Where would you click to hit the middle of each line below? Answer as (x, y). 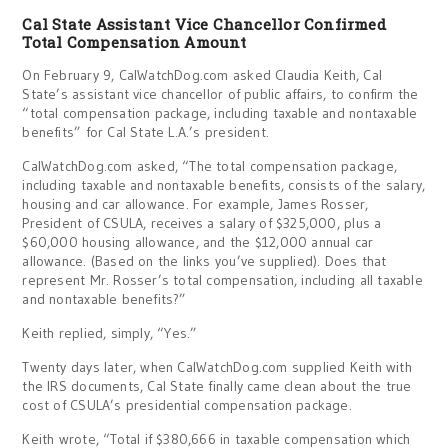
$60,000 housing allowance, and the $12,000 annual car (198, 242)
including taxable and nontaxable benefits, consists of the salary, (224, 185)
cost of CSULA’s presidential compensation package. (187, 405)
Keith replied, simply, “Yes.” (110, 333)
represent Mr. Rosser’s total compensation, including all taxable (222, 280)
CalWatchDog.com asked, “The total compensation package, (209, 166)
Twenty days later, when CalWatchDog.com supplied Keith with (217, 367)
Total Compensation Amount (134, 42)
